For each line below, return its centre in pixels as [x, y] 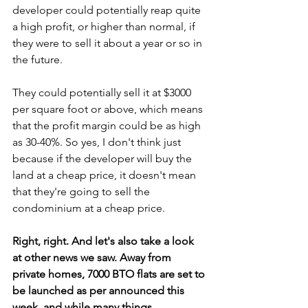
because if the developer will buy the [103, 158]
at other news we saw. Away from [93, 257]
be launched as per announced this [100, 290]
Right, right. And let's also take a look [104, 241]
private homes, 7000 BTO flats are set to [110, 274]
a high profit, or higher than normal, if [105, 26]
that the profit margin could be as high [108, 125]
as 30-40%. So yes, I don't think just [98, 142]
